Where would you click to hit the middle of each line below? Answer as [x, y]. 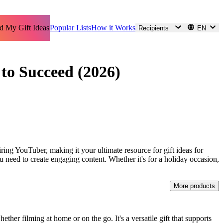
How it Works [113, 28]
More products [194, 186]
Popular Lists [71, 28]
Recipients [154, 28]
